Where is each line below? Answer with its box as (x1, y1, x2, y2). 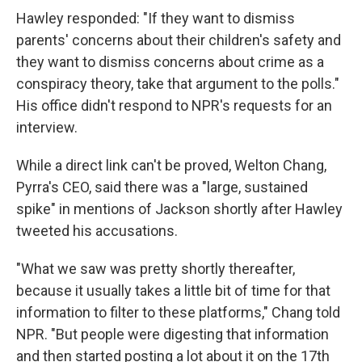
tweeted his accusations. (16, 222, 178, 239)
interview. (16, 119, 78, 136)
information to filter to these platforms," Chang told (16, 304, 340, 321)
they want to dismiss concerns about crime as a (16, 53, 324, 70)
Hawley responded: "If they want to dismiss (16, 10, 295, 27)
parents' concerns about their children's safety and (16, 32, 341, 48)
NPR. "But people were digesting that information (16, 326, 329, 343)
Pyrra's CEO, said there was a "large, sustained (16, 179, 308, 196)
